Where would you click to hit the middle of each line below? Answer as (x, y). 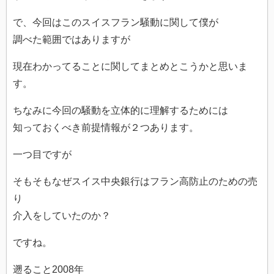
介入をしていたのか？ (62, 216)
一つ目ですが (42, 155)
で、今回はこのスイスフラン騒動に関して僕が (116, 23)
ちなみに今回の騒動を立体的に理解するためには (120, 111)
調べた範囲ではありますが (72, 40)
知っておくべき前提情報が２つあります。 (106, 128)
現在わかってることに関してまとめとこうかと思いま (130, 67)
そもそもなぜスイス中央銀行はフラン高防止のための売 (135, 182)
